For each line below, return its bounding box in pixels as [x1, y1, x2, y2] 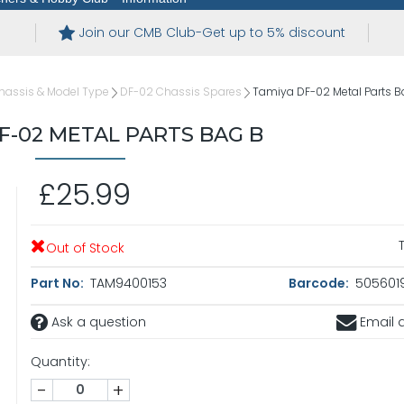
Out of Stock [45, 239, 124, 258]
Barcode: [288, 274, 352, 293]
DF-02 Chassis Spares [120, 84, 242, 100]
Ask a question [47, 313, 146, 332]
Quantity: [30, 353, 90, 372]
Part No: [30, 274, 87, 293]
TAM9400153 [86, 274, 167, 293]
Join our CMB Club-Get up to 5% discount [78, 23, 345, 42]
